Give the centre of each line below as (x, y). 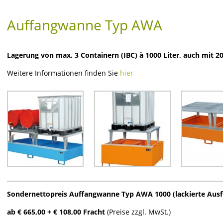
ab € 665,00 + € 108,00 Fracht (56, 212)
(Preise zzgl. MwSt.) (139, 212)
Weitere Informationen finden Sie (63, 73)
